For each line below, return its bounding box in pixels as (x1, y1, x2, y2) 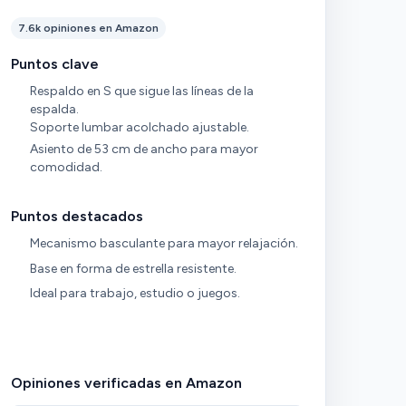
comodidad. (30, 159, 103, 175)
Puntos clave (10, 55, 99, 72)
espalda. (30, 101, 80, 117)
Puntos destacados (10, 208, 143, 225)
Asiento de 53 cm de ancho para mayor (30, 140, 259, 157)
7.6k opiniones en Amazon (17, 22, 159, 34)
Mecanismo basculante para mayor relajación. (30, 236, 299, 251)
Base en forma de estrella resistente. (30, 260, 237, 276)
